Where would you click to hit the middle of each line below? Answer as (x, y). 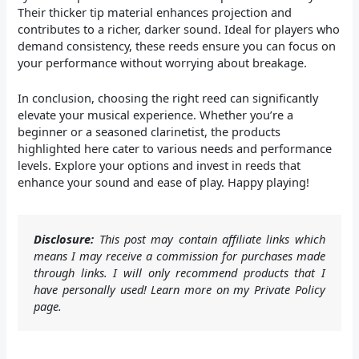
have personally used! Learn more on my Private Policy (179, 290)
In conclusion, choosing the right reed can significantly (168, 98)
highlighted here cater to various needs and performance (175, 149)
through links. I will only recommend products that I (179, 273)
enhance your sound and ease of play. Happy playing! (164, 182)
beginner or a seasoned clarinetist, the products (149, 132)
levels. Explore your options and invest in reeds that (159, 165)
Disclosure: (64, 239)
